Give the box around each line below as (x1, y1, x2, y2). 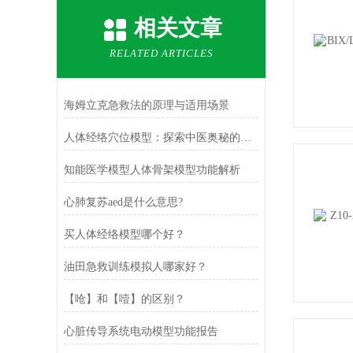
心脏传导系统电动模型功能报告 (63, 325, 218, 337)
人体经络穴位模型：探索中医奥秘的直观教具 (240, 132, 251, 143)
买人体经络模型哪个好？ (63, 229, 185, 240)
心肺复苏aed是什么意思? (63, 196, 183, 208)
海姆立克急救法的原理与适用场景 (63, 99, 229, 111)
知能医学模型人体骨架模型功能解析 (63, 164, 240, 176)
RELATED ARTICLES (109, 47, 214, 59)
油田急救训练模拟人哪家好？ (63, 261, 207, 273)
